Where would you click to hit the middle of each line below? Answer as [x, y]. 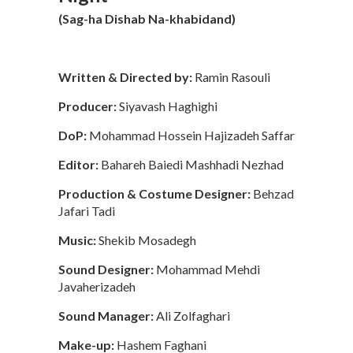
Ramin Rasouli [231, 77]
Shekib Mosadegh [146, 240]
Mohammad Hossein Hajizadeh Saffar [191, 136]
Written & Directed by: [125, 77]
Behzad [272, 194]
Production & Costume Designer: [154, 194]
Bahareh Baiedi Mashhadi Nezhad [191, 165]
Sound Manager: [106, 316]
